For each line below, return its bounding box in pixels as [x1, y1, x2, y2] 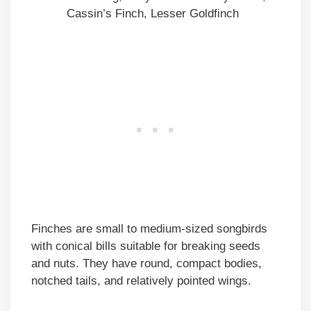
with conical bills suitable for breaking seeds [31, 239, 260, 253]
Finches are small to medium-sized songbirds [31, 222, 267, 236]
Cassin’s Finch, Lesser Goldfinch [67, 6, 239, 20]
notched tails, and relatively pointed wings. [31, 274, 251, 288]
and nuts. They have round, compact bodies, [31, 257, 262, 271]
